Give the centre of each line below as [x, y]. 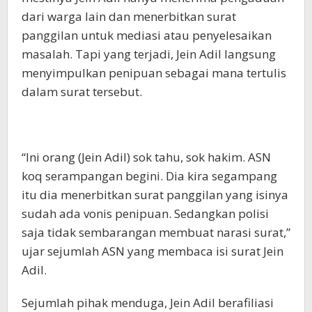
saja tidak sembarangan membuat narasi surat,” [156, 232]
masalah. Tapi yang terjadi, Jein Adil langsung [149, 54]
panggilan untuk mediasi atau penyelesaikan [147, 35]
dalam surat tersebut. [82, 92]
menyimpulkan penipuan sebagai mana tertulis [154, 73]
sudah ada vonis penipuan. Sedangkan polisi [145, 213]
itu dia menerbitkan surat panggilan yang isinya [155, 195]
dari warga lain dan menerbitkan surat [129, 16]
